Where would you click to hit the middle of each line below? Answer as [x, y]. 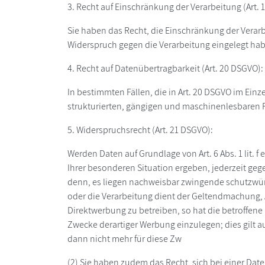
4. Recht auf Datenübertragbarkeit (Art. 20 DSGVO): [165, 69]
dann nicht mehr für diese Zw [125, 239]
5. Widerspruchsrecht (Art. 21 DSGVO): [140, 130]
